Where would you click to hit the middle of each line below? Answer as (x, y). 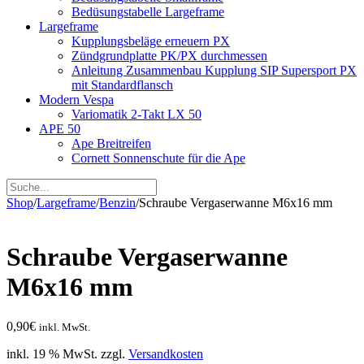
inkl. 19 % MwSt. (52, 354)
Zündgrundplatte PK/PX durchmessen (169, 55)
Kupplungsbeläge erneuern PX (151, 41)
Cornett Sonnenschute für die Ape (158, 158)
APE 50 (60, 128)
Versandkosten (166, 354)
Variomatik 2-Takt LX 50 (136, 114)
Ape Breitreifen (111, 143)
